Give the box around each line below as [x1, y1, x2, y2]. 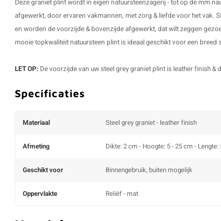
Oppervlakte [23, 189, 57, 199]
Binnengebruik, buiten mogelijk [106, 165, 192, 175]
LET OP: [15, 64, 38, 74]
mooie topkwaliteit [15, 37, 70, 47]
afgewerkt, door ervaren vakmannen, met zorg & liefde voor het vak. [15, 11, 216, 21]
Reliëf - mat [106, 189, 138, 199]
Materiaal [23, 118, 50, 128]
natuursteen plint [70, 37, 119, 47]
